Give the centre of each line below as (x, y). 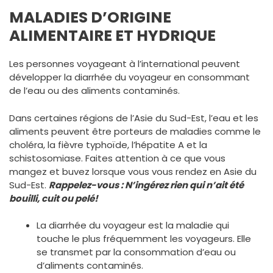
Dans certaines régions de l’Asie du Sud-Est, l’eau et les (134, 118)
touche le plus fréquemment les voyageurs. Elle (144, 239)
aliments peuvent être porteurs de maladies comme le (135, 131)
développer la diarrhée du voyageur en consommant (129, 77)
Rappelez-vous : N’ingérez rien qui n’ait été (146, 185)
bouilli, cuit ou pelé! (54, 198)
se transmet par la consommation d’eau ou (136, 252)
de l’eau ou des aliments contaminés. (94, 90)
